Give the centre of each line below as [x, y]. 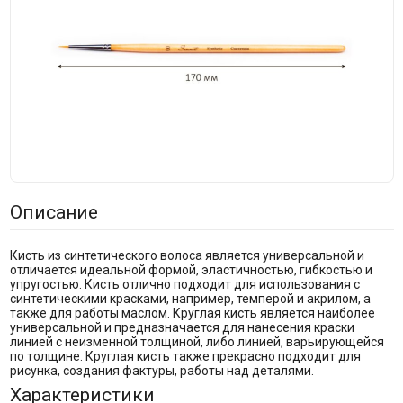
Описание [54, 212]
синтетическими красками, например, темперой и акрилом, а [190, 298]
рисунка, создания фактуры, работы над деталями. [161, 370]
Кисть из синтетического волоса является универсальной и [187, 255]
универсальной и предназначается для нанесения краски [182, 327]
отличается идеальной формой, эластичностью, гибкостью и [191, 269]
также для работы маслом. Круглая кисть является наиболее [192, 313]
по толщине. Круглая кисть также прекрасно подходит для [185, 356]
